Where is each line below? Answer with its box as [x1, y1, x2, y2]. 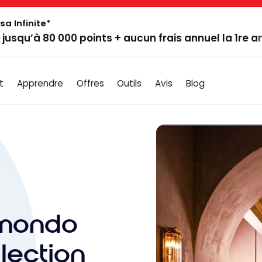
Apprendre [16, 77, 63, 89]
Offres [76, 77, 104, 89]
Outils [117, 77, 142, 89]
